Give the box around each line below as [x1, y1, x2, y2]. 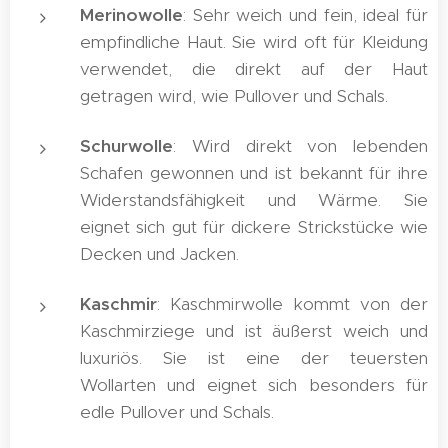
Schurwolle [80, 135, 173, 157]
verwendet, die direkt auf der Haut [80, 58, 428, 80]
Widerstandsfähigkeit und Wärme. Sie [80, 189, 428, 211]
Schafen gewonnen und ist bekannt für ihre [80, 162, 428, 184]
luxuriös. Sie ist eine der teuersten [80, 347, 428, 369]
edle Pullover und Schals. [80, 401, 274, 423]
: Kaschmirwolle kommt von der [157, 293, 428, 315]
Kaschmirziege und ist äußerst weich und [80, 320, 428, 342]
